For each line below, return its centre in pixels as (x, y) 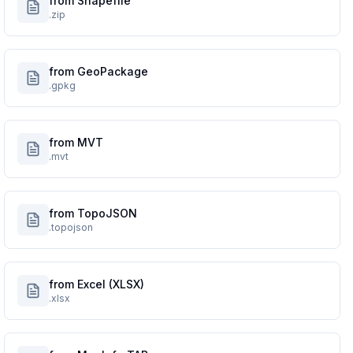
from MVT (76, 142)
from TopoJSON (93, 213)
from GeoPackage (99, 71)
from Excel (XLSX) (97, 284)
